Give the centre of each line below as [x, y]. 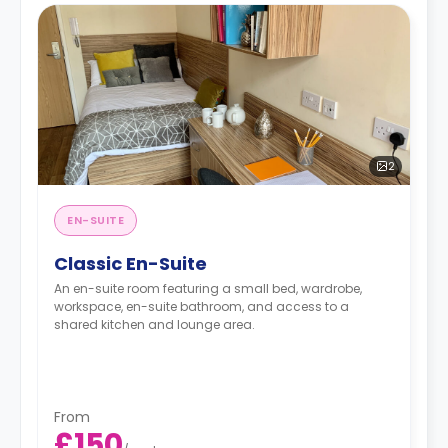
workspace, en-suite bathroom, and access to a [201, 306]
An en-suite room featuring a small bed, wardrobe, [208, 288]
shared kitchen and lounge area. [154, 324]
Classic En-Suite [130, 263]
